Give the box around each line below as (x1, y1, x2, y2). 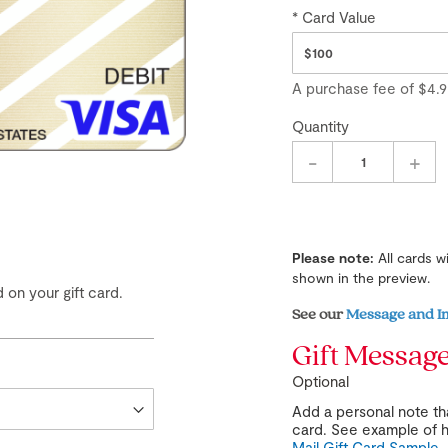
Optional (292, 372, 350, 390)
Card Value (302, 8, 377, 26)
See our (292, 303, 347, 323)
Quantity (292, 117, 350, 135)
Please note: (292, 249, 375, 266)
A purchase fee (292, 79, 401, 97)
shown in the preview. (292, 269, 431, 286)
